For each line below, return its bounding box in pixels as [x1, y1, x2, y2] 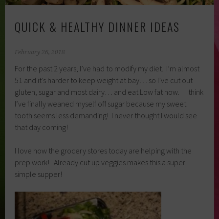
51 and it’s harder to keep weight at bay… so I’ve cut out [15, 75, 193, 86]
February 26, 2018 [15, 49, 66, 56]
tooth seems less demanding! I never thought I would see [15, 110, 197, 121]
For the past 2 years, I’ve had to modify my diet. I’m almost [15, 64, 200, 74]
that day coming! [15, 122, 68, 132]
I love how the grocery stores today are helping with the [15, 146, 192, 156]
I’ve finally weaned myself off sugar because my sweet [15, 99, 187, 109]
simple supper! [15, 169, 63, 179]
